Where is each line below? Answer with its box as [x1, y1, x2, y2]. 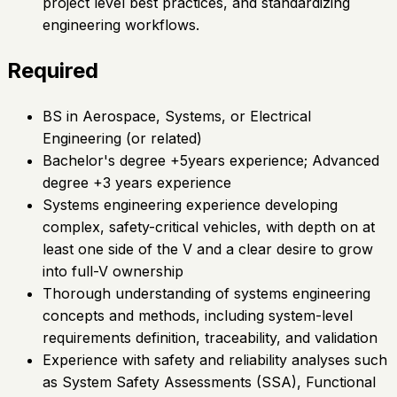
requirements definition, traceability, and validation [43, 329, 378, 347]
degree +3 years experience [43, 174, 231, 192]
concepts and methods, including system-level [43, 307, 353, 325]
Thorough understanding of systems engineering [43, 284, 370, 303]
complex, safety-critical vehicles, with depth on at [43, 218, 375, 237]
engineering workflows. [43, 16, 199, 35]
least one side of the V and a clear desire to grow [43, 240, 373, 259]
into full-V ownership [43, 262, 183, 281]
